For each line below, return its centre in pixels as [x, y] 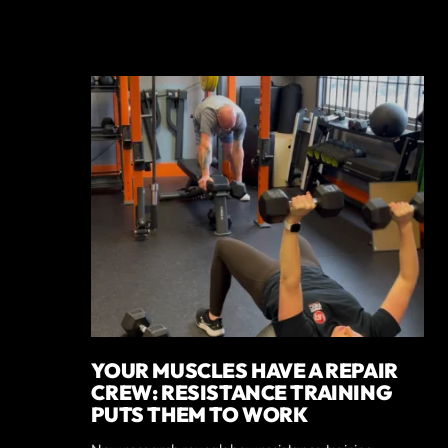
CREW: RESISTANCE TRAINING [241, 392]
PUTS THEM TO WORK [199, 414]
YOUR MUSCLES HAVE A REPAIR [244, 370]
